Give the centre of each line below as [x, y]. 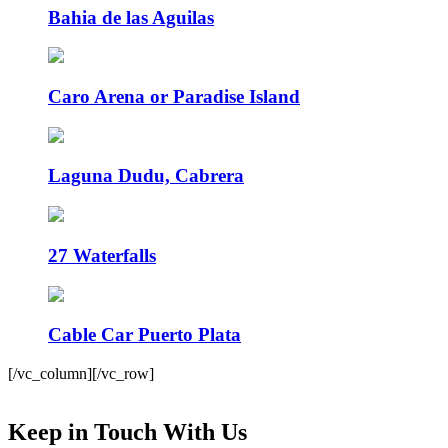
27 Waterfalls [102, 255]
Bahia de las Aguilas [131, 17]
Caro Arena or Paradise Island [174, 97]
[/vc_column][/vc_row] [81, 374]
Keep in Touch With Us [127, 431]
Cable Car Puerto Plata [144, 335]
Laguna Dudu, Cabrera [146, 176]
